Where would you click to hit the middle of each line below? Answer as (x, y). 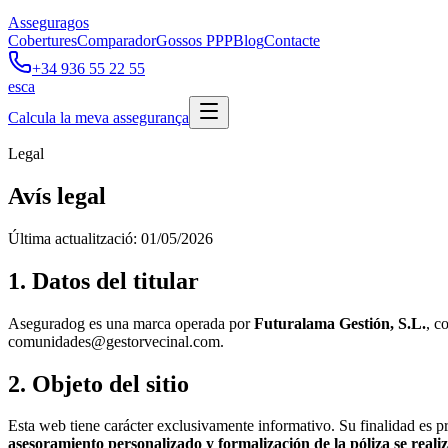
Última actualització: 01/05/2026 (110, 238)
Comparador (116, 40)
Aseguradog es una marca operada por (131, 323)
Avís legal (57, 195)
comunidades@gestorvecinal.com (114, 341)
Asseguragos (48, 22)
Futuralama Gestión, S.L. (340, 323)
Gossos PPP (194, 40)
